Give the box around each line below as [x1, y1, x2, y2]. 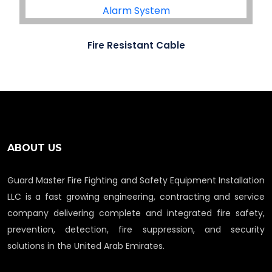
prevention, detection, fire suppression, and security [7, 223, 265, 236]
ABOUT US [7, 142, 62, 154]
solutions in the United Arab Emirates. [7, 240, 165, 253]
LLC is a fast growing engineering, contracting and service [7, 191, 265, 203]
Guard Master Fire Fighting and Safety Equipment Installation [7, 174, 265, 187]
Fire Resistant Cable [87, 39, 185, 52]
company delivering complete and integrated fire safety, [7, 207, 265, 220]
